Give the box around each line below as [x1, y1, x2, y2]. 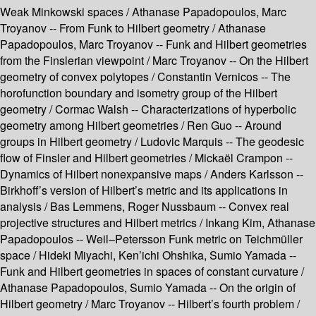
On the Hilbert [239, 52, 308, 69]
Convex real [229, 198, 289, 215]
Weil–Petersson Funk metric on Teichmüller [86, 231, 303, 248]
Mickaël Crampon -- [195, 150, 293, 166]
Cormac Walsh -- [55, 101, 141, 118]
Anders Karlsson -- [210, 166, 303, 183]
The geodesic [236, 133, 304, 150]
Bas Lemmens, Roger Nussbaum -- [50, 198, 229, 215]
